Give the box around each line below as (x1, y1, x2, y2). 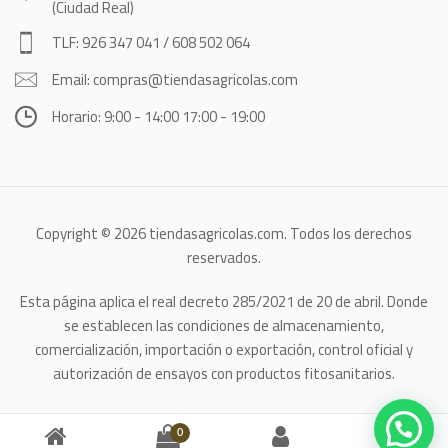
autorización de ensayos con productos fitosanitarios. (53, 359, 395, 388)
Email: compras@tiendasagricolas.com (52, 65, 298, 94)
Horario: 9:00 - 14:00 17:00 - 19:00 (52, 102, 265, 131)
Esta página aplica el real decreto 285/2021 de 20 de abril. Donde (20, 287, 428, 316)
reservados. (187, 243, 261, 272)
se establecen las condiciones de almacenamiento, (64, 311, 384, 340)
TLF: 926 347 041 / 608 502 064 (52, 28, 250, 57)
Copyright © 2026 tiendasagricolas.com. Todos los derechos (36, 219, 412, 248)
